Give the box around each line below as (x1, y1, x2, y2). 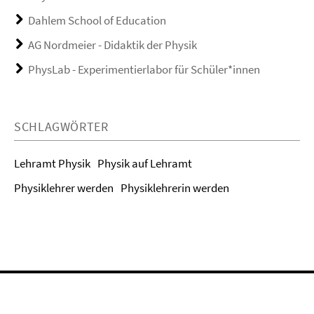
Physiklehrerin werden (121, 180, 229, 196)
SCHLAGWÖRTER (14, 118, 109, 135)
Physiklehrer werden (14, 180, 114, 196)
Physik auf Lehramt (97, 156, 192, 171)
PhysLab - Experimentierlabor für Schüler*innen (28, 62, 260, 77)
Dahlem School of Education (28, 13, 166, 28)
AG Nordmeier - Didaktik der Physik (28, 37, 197, 53)
